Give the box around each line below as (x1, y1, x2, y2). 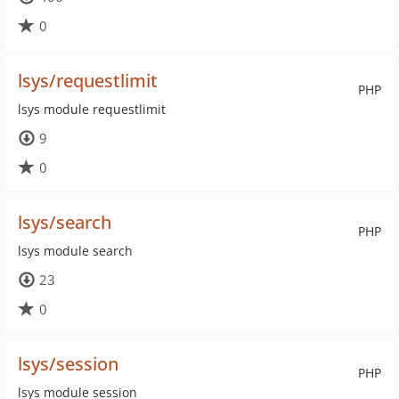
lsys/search (18, 210, 111, 234)
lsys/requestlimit (18, 69, 158, 93)
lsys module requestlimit (18, 101, 166, 118)
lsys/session (18, 352, 118, 376)
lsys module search (18, 242, 133, 259)
